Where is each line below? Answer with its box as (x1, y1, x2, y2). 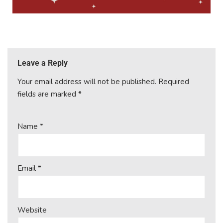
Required (158, 77, 189, 87)
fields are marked (17, 89, 78, 100)
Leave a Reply (17, 58, 68, 68)
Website (17, 205, 47, 216)
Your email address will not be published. (17, 77, 156, 87)
